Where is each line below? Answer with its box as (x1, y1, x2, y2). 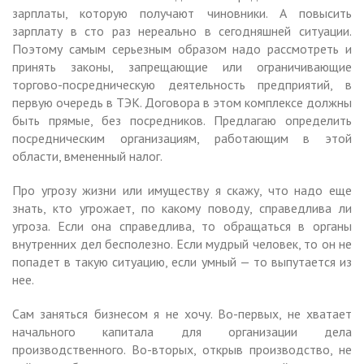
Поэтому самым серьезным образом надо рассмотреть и (12, 40, 352, 57)
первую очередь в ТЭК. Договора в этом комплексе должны (12, 93, 352, 110)
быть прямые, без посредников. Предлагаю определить (12, 111, 352, 128)
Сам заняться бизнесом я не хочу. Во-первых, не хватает (12, 305, 352, 322)
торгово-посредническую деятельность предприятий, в (12, 76, 352, 93)
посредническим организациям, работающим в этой (12, 129, 352, 146)
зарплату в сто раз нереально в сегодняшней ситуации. (12, 22, 352, 39)
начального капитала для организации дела (12, 323, 352, 340)
